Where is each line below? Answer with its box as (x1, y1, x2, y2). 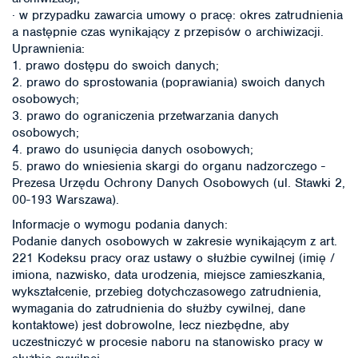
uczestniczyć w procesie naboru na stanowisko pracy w (12, 333, 323, 350)
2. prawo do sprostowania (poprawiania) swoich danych (12, 74, 325, 90)
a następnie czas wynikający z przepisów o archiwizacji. (12, 24, 324, 40)
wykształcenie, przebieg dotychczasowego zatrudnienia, (12, 283, 321, 300)
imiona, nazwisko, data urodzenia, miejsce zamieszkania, (12, 266, 325, 283)
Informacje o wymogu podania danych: (12, 216, 228, 233)
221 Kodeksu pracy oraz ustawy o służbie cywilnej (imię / (12, 249, 335, 266)
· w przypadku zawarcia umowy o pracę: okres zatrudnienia (12, 7, 343, 23)
